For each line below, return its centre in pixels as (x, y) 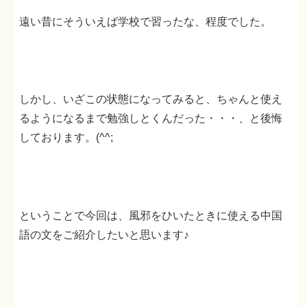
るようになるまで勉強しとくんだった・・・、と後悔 (151, 119)
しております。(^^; (66, 138)
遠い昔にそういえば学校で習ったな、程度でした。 (146, 21)
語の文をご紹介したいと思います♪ (105, 234)
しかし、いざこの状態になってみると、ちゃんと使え (151, 99)
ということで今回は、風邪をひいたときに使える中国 (151, 215)
